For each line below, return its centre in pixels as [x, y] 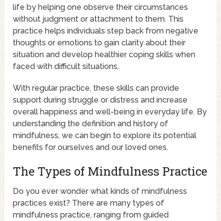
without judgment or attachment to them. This [98, 19]
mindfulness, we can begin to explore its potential [105, 136]
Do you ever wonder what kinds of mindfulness [100, 191]
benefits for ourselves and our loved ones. [91, 147]
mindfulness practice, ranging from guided [91, 215]
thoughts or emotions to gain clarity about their [99, 43]
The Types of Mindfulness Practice [110, 171]
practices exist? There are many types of [89, 203]
